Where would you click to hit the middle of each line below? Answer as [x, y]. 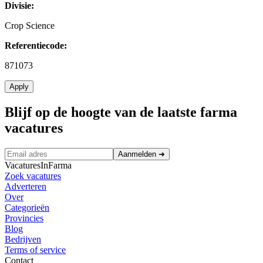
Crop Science [30, 25]
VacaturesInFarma [38, 165]
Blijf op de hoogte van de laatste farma [121, 112]
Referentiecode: [36, 45]
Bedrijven [23, 239]
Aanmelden [137, 154]
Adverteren [26, 186]
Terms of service [35, 249]
